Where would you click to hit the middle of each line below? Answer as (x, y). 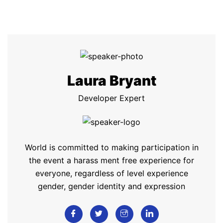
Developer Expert (111, 98)
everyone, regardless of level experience (111, 173)
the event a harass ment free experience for (111, 160)
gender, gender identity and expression (111, 186)
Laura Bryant (111, 81)
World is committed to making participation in (111, 147)
